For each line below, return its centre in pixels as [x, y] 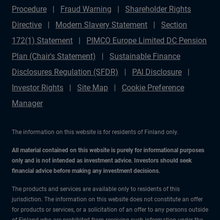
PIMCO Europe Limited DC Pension [147, 41]
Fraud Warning [86, 9]
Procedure [29, 9]
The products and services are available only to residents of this [96, 189]
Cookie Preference [153, 88]
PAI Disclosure [157, 72]
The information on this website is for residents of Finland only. [95, 132]
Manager [27, 103]
